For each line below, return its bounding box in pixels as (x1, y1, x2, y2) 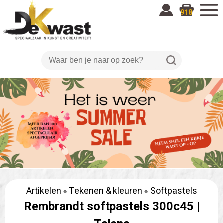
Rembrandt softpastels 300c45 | (23, 197, 200, 215)
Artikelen (26, 184, 61, 198)
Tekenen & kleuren (68, 184, 142, 198)
